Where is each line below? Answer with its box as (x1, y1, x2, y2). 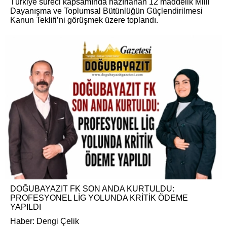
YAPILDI (10, 203, 41, 212)
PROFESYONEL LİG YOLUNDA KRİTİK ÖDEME (10, 194, 188, 203)
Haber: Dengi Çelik (10, 217, 79, 226)
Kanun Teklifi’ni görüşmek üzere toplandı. (10, 16, 158, 24)
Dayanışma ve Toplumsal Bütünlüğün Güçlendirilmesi (10, 7, 203, 15)
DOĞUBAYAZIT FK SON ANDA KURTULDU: (10, 184, 174, 194)
